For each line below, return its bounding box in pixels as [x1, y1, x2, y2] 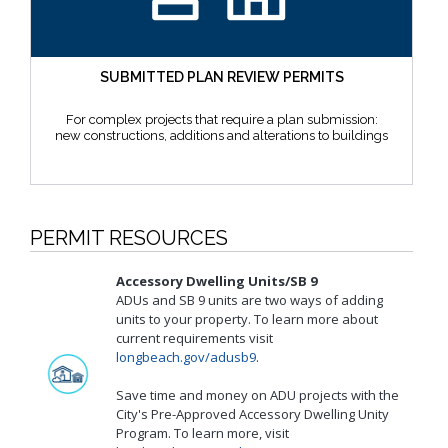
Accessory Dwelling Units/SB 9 [116, 271, 317, 290]
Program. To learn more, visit [116, 423, 289, 442]
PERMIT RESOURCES [30, 225, 228, 250]
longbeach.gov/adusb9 [116, 347, 256, 366]
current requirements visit [116, 328, 273, 347]
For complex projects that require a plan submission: [65, 111, 378, 127]
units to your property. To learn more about [116, 309, 378, 328]
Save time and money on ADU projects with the [116, 385, 399, 404]
